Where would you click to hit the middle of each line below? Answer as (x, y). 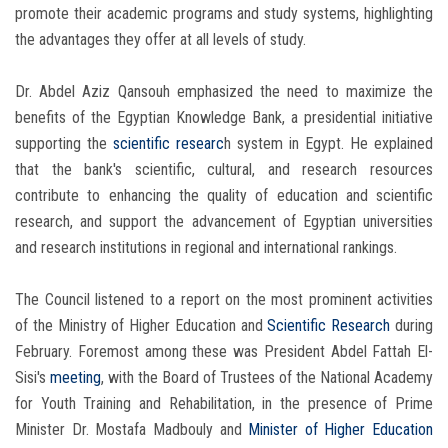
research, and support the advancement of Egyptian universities (224, 222)
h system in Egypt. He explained (328, 144)
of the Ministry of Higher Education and (141, 326)
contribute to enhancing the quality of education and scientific (224, 196)
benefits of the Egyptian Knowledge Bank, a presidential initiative (224, 118)
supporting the (64, 144)
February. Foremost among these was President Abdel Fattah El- (224, 352)
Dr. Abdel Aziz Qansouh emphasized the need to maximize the (224, 92)
